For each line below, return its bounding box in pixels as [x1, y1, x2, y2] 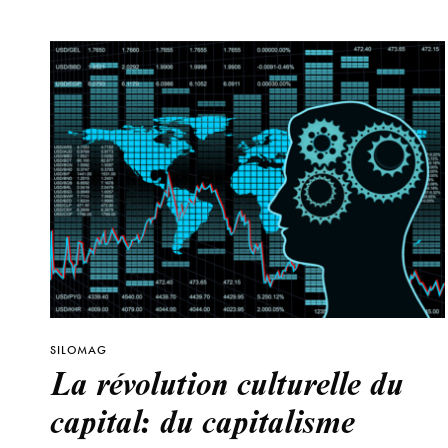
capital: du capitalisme [50, 398, 355, 443]
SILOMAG [50, 342, 107, 359]
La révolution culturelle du [50, 360, 403, 405]
